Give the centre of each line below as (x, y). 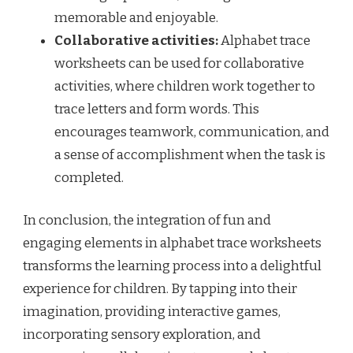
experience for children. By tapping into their (160, 289)
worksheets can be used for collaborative (179, 63)
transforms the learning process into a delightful (172, 266)
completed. (89, 177)
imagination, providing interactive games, (152, 312)
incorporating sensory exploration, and (142, 335)
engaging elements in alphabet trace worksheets (172, 243)
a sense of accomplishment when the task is (190, 154)
